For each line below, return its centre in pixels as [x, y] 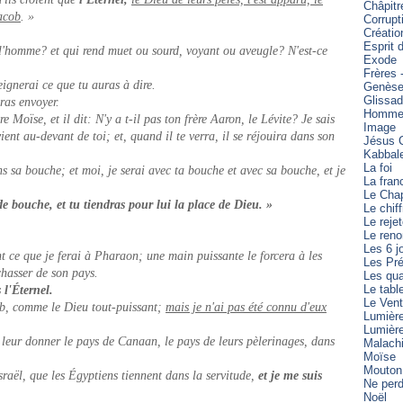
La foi [378, 168]
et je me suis [290, 376]
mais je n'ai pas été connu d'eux [246, 307]
